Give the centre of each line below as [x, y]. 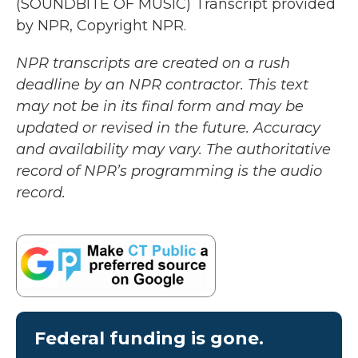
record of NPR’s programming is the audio [169, 171]
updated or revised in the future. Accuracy [168, 128]
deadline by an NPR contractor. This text [162, 85]
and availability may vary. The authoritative [173, 149]
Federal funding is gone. [149, 338]
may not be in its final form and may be [160, 106]
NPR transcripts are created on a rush [153, 63]
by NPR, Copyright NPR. [101, 26]
